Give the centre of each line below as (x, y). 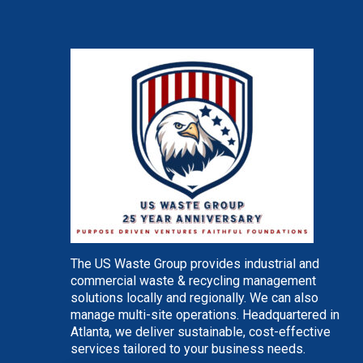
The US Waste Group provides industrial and (195, 264)
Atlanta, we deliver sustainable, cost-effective (201, 332)
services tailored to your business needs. (188, 349)
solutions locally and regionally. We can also (194, 298)
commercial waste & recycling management (193, 281)
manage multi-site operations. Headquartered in (205, 315)
